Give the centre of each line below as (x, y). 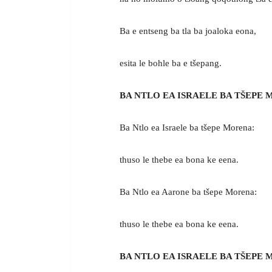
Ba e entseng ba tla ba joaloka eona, (188, 31)
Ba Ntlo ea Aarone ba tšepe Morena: (188, 192)
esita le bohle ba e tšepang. (171, 63)
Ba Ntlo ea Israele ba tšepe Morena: (187, 127)
